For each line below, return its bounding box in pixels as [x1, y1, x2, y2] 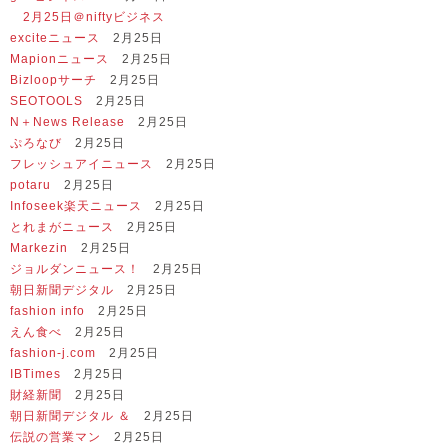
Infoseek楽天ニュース [10, 199, 142, 214]
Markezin [10, 241, 68, 256]
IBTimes [10, 367, 61, 382]
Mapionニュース [10, 52, 109, 67]
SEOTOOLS [10, 94, 83, 109]
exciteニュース [10, 31, 100, 46]
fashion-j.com [10, 346, 96, 361]
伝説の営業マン [10, 430, 101, 445]
